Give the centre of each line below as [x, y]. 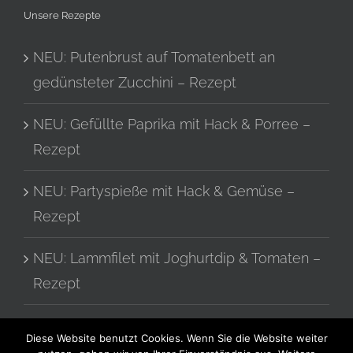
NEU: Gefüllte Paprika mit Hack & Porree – [172, 124]
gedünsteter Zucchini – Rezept [135, 82]
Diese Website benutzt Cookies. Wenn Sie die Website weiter [176, 338]
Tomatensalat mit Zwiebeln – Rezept [154, 325]
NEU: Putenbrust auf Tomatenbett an [154, 57]
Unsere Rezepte [62, 15]
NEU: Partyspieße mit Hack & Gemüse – [164, 191]
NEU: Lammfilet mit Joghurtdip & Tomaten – [177, 258]
